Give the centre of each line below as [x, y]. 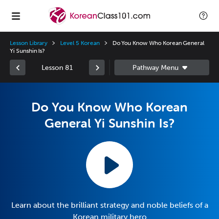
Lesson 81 [57, 67]
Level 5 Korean [80, 43]
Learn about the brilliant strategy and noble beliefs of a [109, 205]
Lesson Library [29, 43]
